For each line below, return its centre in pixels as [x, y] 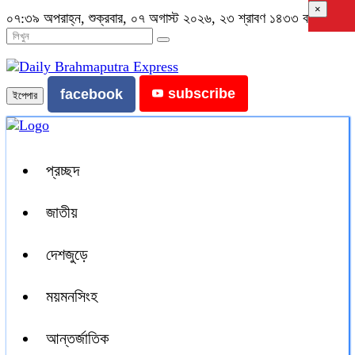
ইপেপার [25, 95]
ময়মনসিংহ [72, 296]
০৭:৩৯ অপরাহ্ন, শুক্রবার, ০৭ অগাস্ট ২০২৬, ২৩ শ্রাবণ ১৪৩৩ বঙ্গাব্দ [165, 18]
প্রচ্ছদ [63, 170]
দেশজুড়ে [67, 254]
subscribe [202, 94]
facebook [92, 94]
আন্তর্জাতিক [77, 338]
